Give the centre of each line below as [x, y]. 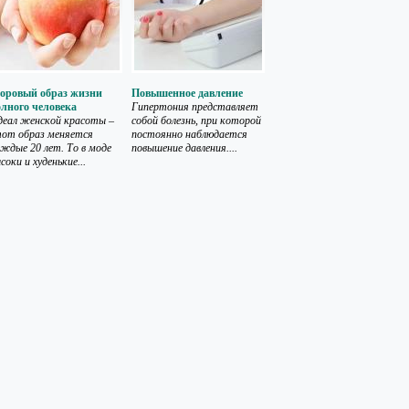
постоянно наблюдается [189, 134]
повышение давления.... [184, 148]
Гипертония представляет [195, 107]
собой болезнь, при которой [196, 121]
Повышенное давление [187, 93]
